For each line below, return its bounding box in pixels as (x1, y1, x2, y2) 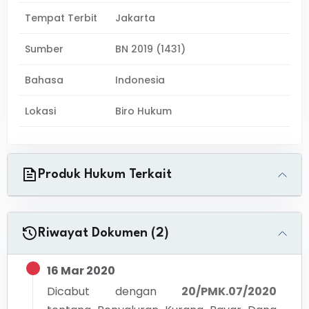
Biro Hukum (115, 104, 172, 118)
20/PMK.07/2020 (181, 283, 277, 299)
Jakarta (115, 11, 156, 25)
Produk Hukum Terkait (38, 168, 172, 181)
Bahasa (25, 73, 63, 87)
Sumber (25, 42, 63, 56)
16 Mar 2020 (47, 263, 115, 279)
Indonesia (115, 73, 166, 87)
